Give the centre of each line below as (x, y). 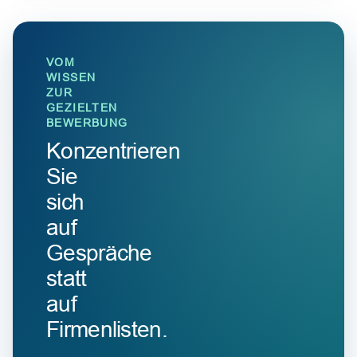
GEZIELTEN (82, 108)
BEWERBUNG (87, 123)
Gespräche (99, 253)
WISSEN (71, 77)
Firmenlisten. (107, 330)
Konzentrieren (113, 151)
